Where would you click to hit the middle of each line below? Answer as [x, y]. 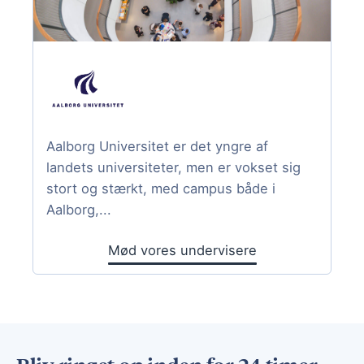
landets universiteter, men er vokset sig [173, 168]
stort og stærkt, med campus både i [161, 189]
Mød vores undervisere [182, 251]
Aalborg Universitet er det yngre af [157, 147]
